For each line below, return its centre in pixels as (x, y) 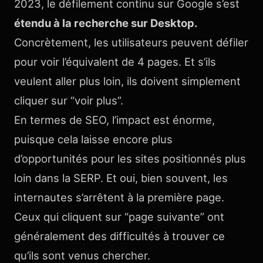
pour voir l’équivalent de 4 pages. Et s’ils (115, 62)
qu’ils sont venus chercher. (84, 255)
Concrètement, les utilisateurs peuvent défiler (131, 42)
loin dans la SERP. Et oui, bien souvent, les (121, 178)
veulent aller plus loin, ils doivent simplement (127, 81)
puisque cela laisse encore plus (93, 139)
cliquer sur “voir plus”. (69, 100)
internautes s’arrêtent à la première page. (119, 197)
